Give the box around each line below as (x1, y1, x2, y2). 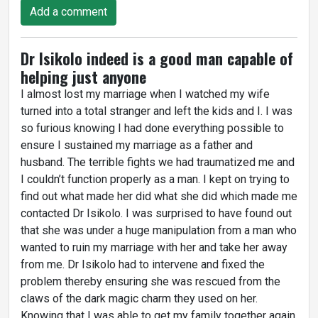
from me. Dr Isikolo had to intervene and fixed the (21, 257, 265, 271)
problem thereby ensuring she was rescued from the (21, 274, 280, 288)
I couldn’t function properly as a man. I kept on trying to (21, 172, 290, 186)
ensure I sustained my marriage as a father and (21, 138, 253, 152)
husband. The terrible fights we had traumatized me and (21, 155, 295, 169)
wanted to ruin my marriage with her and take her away (21, 240, 287, 254)
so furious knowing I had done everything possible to (21, 121, 284, 135)
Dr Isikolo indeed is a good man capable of (21, 46, 293, 70)
